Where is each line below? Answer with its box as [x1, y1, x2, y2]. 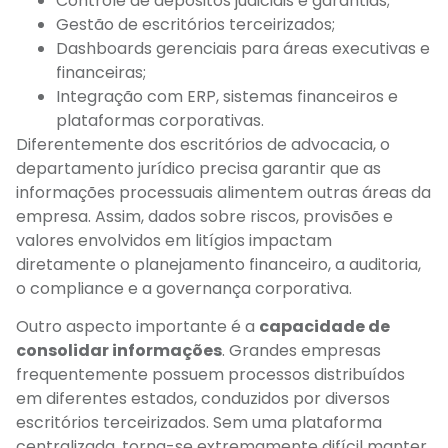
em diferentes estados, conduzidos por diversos [16, 386, 390, 410]
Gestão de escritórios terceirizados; [56, 12, 335, 36]
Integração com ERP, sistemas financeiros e [56, 84, 398, 108]
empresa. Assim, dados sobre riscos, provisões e [16, 204, 393, 228]
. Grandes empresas [222, 338, 381, 362]
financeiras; [56, 60, 146, 84]
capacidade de [259, 314, 390, 338]
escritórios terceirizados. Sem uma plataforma [16, 410, 382, 434]
